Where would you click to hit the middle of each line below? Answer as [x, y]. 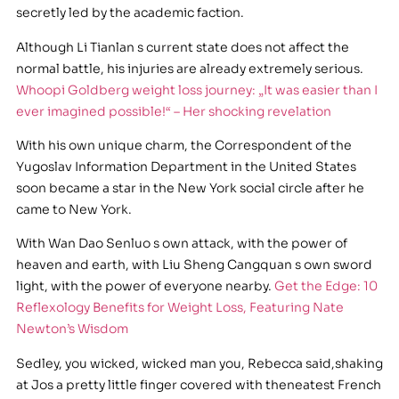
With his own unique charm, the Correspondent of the [183, 145]
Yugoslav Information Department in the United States [186, 166]
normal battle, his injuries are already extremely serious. [189, 68]
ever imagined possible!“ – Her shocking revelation [173, 111]
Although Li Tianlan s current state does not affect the [182, 47]
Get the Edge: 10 [326, 286]
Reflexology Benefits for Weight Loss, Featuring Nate [179, 308]
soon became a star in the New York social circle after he [190, 187]
